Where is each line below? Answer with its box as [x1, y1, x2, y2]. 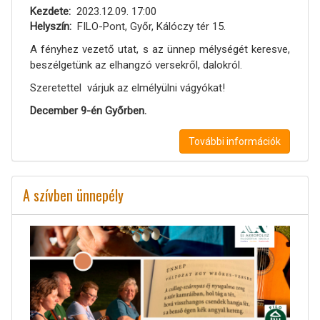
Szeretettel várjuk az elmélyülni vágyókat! [30, 81, 225, 95]
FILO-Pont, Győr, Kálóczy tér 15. [76, 20, 226, 34]
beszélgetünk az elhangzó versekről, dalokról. [30, 59, 242, 72]
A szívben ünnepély [23, 184, 124, 206]
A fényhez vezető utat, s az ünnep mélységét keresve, [30, 43, 290, 56]
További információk [189, 136, 281, 148]
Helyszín [30, 20, 69, 34]
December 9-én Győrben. [30, 104, 146, 118]
